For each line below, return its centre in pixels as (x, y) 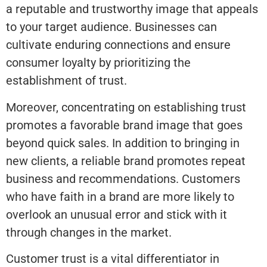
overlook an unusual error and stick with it (117, 214)
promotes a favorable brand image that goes (124, 125)
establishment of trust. (66, 81)
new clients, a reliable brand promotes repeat (126, 161)
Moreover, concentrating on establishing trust (126, 107)
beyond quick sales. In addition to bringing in (123, 143)
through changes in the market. (89, 232)
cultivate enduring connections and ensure (118, 45)
